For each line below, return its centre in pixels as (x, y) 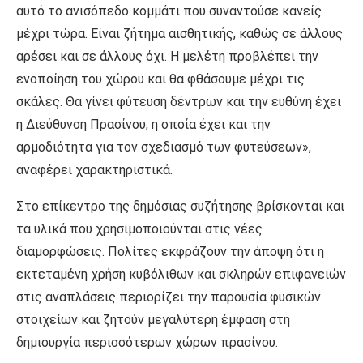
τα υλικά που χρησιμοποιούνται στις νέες (139, 229)
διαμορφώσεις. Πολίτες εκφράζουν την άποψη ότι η (170, 252)
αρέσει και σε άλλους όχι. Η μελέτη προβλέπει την (167, 57)
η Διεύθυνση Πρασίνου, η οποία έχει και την (143, 125)
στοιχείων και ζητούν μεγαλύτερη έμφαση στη (153, 320)
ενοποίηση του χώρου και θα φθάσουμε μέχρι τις (160, 79)
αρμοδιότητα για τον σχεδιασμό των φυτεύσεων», (164, 147)
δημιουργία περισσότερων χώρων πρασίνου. (147, 343)
